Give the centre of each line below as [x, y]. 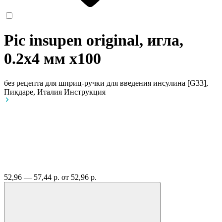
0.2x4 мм [37, 59]
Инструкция [85, 92]
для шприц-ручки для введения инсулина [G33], [127, 83]
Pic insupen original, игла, [94, 40]
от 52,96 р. [79, 177]
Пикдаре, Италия [34, 92]
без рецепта [24, 83]
